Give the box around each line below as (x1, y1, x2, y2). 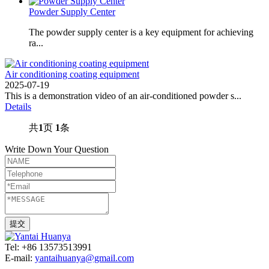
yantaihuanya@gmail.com (35, 252, 134, 263)
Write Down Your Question (5, 144, 109, 154)
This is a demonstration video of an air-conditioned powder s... (5, 90, 241, 101)
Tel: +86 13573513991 (5, 241, 92, 252)
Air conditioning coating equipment (5, 68, 139, 79)
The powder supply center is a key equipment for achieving (29, 26, 253, 37)
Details (5, 101, 31, 112)
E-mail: (5, 252, 35, 263)
